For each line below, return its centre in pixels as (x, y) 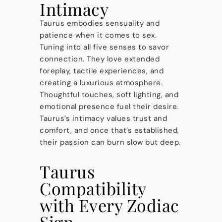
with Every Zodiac (110, 205)
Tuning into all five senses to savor (104, 47)
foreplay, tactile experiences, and (102, 71)
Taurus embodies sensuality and (100, 23)
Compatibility (93, 188)
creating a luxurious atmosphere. (101, 83)
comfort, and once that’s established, (110, 130)
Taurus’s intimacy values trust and (103, 118)
